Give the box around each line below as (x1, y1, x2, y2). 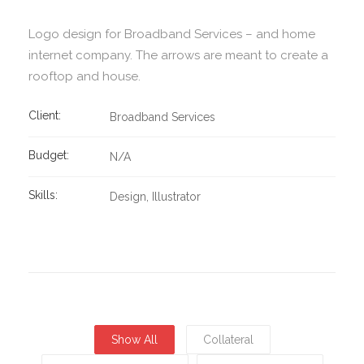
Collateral (202, 332, 253, 346)
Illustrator (152, 189, 201, 203)
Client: (28, 108, 61, 122)
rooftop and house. (28, 68, 141, 84)
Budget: (28, 148, 69, 162)
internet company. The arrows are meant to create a (28, 47, 328, 63)
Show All (110, 332, 158, 346)
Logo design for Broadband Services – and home (28, 26, 315, 41)
